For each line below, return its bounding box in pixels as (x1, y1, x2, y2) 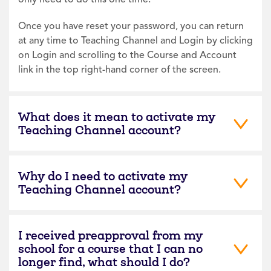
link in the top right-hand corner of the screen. (18, 63, 221, 76)
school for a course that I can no (18, 241, 203, 256)
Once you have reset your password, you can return (18, 19, 244, 32)
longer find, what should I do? (18, 254, 190, 269)
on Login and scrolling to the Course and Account (18, 48, 237, 61)
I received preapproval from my (18, 227, 203, 243)
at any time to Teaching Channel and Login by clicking (18, 34, 253, 47)
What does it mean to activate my (18, 109, 215, 124)
